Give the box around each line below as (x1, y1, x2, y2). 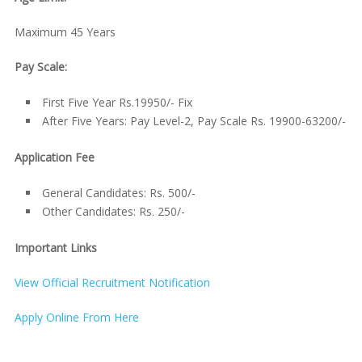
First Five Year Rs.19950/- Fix (41, 95, 192, 111)
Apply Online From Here (14, 309, 139, 326)
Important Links (14, 240, 97, 256)
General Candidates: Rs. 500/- (41, 185, 196, 201)
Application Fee (14, 149, 95, 166)
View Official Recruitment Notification (14, 275, 210, 291)
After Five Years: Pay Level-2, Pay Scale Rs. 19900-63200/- (41, 113, 346, 129)
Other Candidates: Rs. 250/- (41, 204, 185, 220)
